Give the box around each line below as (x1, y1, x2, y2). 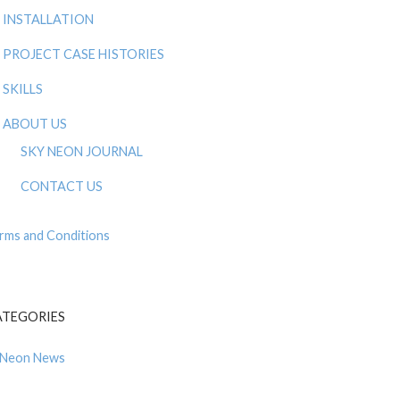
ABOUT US (3, 116, 67, 132)
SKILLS (3, 81, 43, 97)
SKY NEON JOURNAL (21, 144, 143, 160)
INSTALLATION (3, 12, 94, 28)
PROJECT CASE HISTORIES (3, 46, 164, 62)
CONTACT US (21, 179, 103, 195)
